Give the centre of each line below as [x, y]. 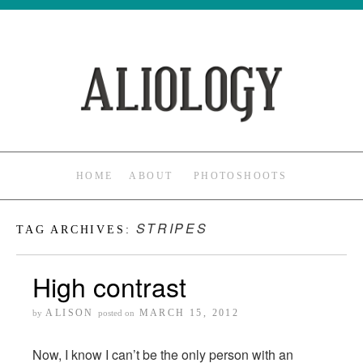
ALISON [70, 313]
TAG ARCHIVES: [77, 230]
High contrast [109, 286]
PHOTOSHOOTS [240, 176]
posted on [117, 313]
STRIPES [172, 228]
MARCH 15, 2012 [189, 313]
